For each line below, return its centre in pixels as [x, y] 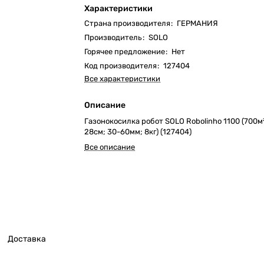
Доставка [27, 239]
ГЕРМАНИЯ [198, 23]
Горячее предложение [125, 52]
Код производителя [121, 66]
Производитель [113, 37]
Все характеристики [123, 79]
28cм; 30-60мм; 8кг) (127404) [138, 132]
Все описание [110, 147]
